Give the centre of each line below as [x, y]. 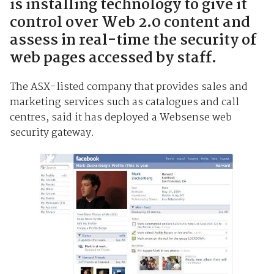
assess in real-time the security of [133, 40]
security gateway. [52, 133]
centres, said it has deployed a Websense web [120, 117]
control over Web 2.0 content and [130, 23]
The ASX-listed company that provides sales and [128, 87]
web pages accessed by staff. [113, 58]
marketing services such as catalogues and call [124, 102]
